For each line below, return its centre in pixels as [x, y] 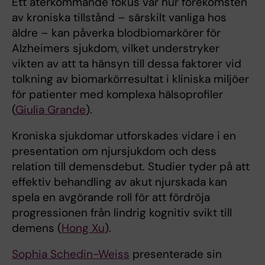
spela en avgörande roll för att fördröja [111, 197]
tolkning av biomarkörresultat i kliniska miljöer [130, 79]
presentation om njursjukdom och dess [114, 151]
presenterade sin [176, 254]
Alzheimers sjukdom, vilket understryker [116, 48]
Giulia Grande [51, 109]
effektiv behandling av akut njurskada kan [119, 182]
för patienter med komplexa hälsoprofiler [117, 94]
